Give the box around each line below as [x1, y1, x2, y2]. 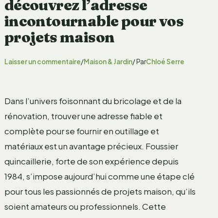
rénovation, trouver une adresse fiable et [4, 110, 163, 121]
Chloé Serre [145, 57, 184, 66]
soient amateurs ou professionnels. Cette [4, 200, 166, 212]
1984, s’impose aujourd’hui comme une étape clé [4, 170, 195, 182]
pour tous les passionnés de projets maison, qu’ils [4, 185, 196, 197]
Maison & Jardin [83, 57, 132, 66]
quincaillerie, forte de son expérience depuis [4, 155, 179, 166]
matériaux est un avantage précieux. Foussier [4, 140, 178, 151]
